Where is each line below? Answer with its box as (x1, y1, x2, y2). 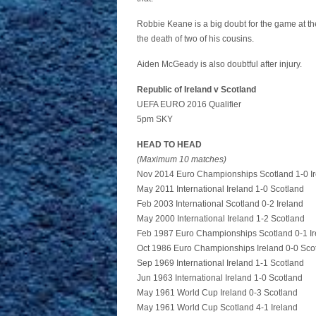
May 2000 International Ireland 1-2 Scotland (137, 214, 305, 224)
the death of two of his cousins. (137, 34, 254, 44)
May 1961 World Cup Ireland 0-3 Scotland (137, 288, 298, 298)
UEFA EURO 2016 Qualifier (137, 99, 241, 109)
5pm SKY (137, 114, 173, 124)
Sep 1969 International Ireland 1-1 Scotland (137, 258, 304, 268)
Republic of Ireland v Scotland (137, 85, 256, 95)
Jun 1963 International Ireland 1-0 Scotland (137, 273, 303, 283)
